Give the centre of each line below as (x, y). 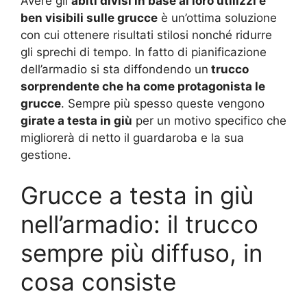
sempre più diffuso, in (142, 253)
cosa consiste (98, 282)
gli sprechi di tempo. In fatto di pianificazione (144, 52)
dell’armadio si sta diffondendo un (114, 69)
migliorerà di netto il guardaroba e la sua (132, 137)
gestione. (46, 155)
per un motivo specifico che (209, 120)
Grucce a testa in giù (137, 196)
